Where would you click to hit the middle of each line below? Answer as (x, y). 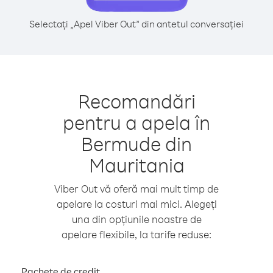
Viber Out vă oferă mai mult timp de (136, 189)
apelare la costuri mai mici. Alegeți (136, 204)
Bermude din (136, 144)
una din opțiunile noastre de (136, 219)
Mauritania (136, 165)
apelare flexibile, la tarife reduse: (136, 234)
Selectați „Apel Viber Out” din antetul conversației (136, 24)
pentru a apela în (136, 122)
